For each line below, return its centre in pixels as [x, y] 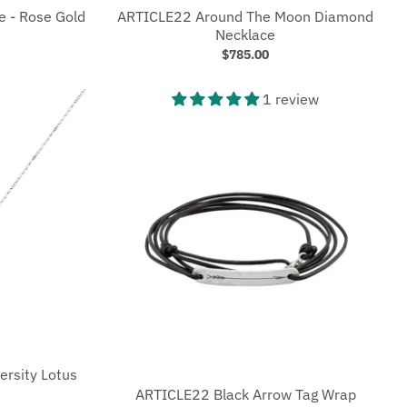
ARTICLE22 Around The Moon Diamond [245, 16]
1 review [291, 99]
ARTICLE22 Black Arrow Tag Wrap [245, 394]
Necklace [245, 34]
